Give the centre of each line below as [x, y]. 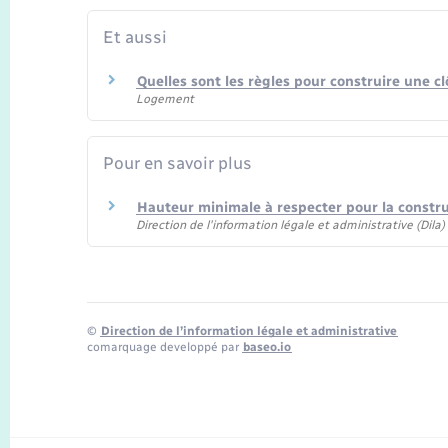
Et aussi [135, 36]
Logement [165, 98]
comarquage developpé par [164, 346]
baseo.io [267, 346]
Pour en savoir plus [177, 162]
